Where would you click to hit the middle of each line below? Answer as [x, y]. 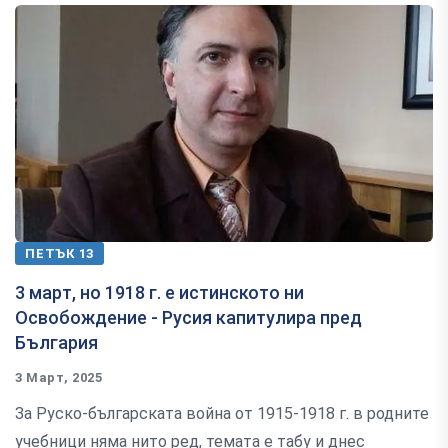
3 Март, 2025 [59, 378]
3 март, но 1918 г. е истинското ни [159, 293]
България [56, 343]
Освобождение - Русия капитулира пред [188, 318]
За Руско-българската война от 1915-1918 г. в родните [222, 414]
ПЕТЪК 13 [60, 254]
